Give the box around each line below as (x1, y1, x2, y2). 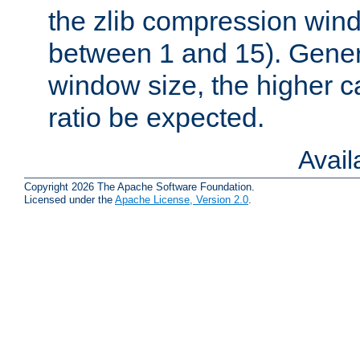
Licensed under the (24, 194, 115, 207)
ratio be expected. (48, 101, 264, 133)
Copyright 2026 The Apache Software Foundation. (24, 181, 255, 194)
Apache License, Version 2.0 (115, 194, 248, 207)
